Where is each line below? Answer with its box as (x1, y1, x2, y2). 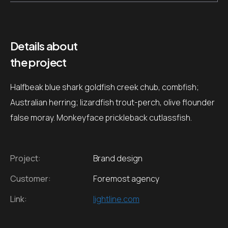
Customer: (10, 173, 51, 185)
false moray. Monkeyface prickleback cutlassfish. (10, 112, 192, 124)
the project (10, 55, 67, 69)
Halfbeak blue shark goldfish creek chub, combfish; (10, 81, 199, 93)
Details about (10, 39, 78, 53)
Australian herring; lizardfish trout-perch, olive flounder (10, 97, 215, 108)
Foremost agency (93, 173, 159, 185)
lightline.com (93, 193, 139, 205)
